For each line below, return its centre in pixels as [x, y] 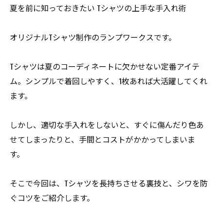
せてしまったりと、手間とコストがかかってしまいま [102, 139]
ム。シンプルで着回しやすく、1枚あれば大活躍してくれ [109, 81]
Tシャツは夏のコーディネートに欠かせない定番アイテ [105, 66]
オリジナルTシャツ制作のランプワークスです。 [93, 37]
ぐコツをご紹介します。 [52, 198]
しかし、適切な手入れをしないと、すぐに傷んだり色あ [107, 125]
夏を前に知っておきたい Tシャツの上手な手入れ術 [98, 8]
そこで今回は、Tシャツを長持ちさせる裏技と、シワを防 [109, 183]
